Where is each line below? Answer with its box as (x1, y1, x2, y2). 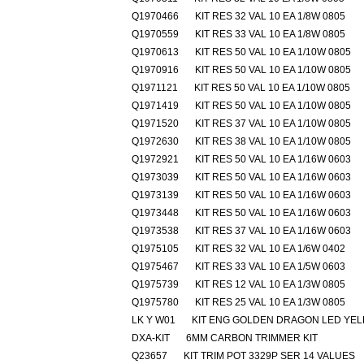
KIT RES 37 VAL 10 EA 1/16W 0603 (195, 225, 351, 236)
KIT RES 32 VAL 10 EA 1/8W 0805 (195, 11, 345, 22)
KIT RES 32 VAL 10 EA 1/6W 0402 (195, 243, 345, 254)
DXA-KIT (132, 332, 170, 344)
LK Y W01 (132, 314, 175, 326)
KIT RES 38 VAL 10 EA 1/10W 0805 (195, 136, 351, 147)
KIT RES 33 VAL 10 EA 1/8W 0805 (195, 28, 345, 40)
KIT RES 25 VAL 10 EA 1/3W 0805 (195, 297, 345, 308)
